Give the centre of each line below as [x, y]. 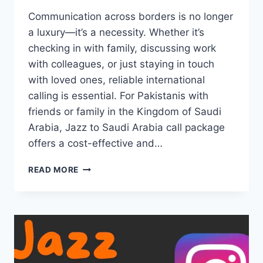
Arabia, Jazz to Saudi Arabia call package [127, 127]
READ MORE [54, 169]
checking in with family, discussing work [122, 48]
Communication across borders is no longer [131, 16]
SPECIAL [97, 240]
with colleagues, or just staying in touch [121, 64]
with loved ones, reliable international [117, 80]
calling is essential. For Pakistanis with [118, 95]
